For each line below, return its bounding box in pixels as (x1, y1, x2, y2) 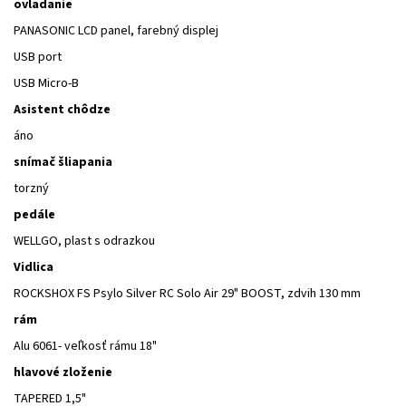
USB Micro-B (14, 73, 79, 92)
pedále (14, 205, 55, 224)
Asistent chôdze (14, 100, 111, 119)
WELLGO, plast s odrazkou (14, 231, 155, 250)
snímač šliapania (14, 152, 112, 171)
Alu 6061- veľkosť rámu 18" (14, 336, 157, 355)
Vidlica (14, 257, 53, 276)
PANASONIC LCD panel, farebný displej (14, 21, 218, 40)
